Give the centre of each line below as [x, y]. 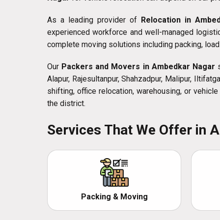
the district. [66, 104]
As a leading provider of [94, 20]
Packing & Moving [114, 197]
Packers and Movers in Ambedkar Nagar [138, 67]
